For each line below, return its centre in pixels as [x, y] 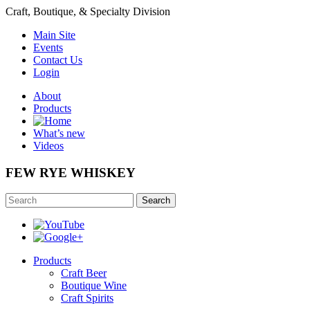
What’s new [59, 133]
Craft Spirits [87, 298]
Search [156, 201]
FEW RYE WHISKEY [71, 172]
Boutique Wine [94, 286]
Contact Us [58, 60]
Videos [48, 146]
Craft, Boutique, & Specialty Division [88, 11]
